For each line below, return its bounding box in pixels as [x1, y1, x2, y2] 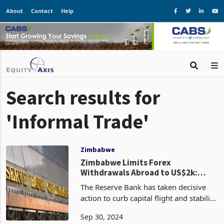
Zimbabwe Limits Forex [80, 174, 171, 185]
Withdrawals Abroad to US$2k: [80, 184, 198, 195]
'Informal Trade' [6, 126, 149, 151]
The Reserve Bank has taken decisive [80, 199, 206, 209]
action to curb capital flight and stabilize [80, 210, 218, 220]
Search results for [6, 102, 160, 127]
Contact [31, 7, 53, 14]
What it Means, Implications [80, 194, 189, 205]
